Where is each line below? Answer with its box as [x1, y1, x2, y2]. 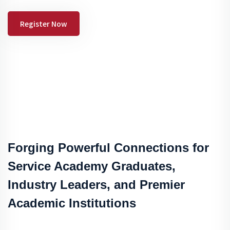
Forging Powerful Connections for [8, 141, 209, 155]
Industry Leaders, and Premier [8, 178, 185, 192]
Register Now [20, 18, 67, 29]
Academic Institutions [8, 196, 136, 210]
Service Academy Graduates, [8, 159, 176, 174]
